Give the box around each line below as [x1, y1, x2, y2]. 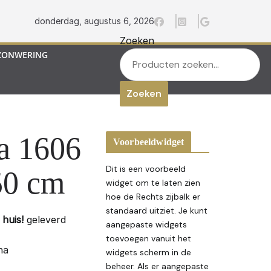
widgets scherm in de [106, 247, 191, 258]
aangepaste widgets [106, 219, 187, 230]
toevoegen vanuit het [106, 233, 191, 244]
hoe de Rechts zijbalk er [106, 191, 200, 203]
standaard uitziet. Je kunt [106, 205, 207, 217]
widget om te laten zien [106, 177, 200, 189]
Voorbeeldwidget [113, 137, 184, 148]
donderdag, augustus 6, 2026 [34, 16, 154, 27]
